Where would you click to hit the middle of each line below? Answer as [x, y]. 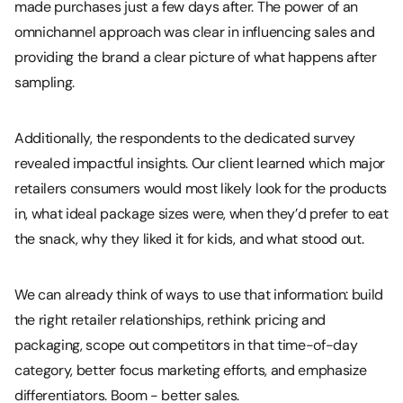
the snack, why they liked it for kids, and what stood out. [189, 238]
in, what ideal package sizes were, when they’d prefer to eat [201, 213]
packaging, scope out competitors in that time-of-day [186, 345]
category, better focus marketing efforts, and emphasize [191, 370]
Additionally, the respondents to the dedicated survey [185, 138]
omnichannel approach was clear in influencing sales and [195, 31]
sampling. [45, 82]
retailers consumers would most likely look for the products [201, 188]
